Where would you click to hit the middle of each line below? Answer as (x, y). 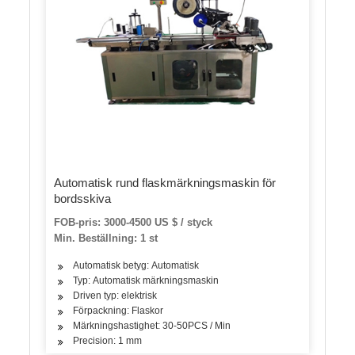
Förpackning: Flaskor (118, 311)
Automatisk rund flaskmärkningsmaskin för (165, 183)
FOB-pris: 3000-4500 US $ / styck (134, 222)
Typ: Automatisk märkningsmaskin (146, 281)
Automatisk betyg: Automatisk (136, 265)
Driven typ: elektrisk (115, 296)
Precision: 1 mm (108, 341)
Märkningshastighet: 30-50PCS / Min (152, 326)
